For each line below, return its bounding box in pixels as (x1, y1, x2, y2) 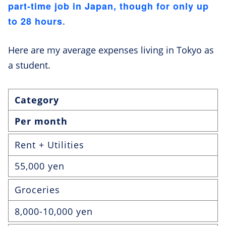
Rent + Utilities (15, 139, 84, 151)
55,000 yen (15, 160, 65, 173)
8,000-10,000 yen (15, 205, 93, 217)
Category (15, 93, 59, 106)
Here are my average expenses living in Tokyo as (8, 44, 214, 56)
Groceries (15, 184, 60, 196)
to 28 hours (8, 15, 63, 28)
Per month (15, 115, 68, 127)
